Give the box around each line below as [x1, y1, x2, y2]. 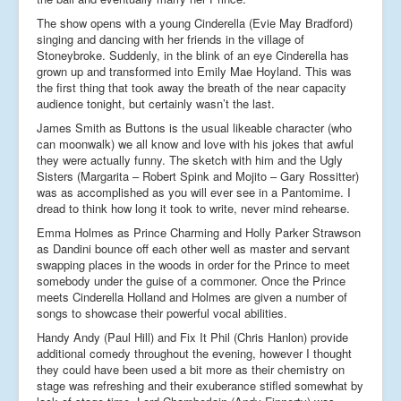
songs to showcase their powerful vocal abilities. [37, 303, 287, 321]
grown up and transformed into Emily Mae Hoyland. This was [37, 62, 352, 80]
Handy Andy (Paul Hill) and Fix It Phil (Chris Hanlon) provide [37, 328, 348, 346]
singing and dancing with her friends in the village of [37, 30, 304, 47]
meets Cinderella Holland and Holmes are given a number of [37, 287, 347, 305]
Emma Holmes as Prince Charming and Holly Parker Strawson [37, 223, 361, 241]
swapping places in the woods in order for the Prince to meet [37, 255, 350, 273]
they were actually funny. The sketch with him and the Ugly [37, 150, 343, 168]
